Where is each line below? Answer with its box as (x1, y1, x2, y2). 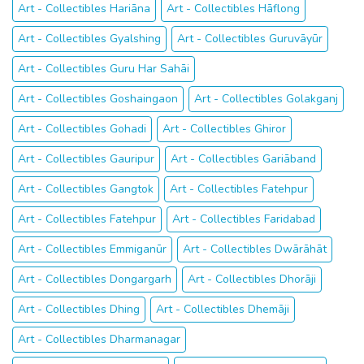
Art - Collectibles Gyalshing (18, 31, 161, 46)
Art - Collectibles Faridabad (172, 211, 315, 227)
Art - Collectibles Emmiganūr (18, 241, 167, 257)
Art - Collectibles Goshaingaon (18, 91, 178, 106)
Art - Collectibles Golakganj (194, 91, 338, 106)
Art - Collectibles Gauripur (18, 151, 154, 167)
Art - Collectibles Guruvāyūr (177, 31, 323, 46)
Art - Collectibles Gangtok (18, 181, 154, 197)
